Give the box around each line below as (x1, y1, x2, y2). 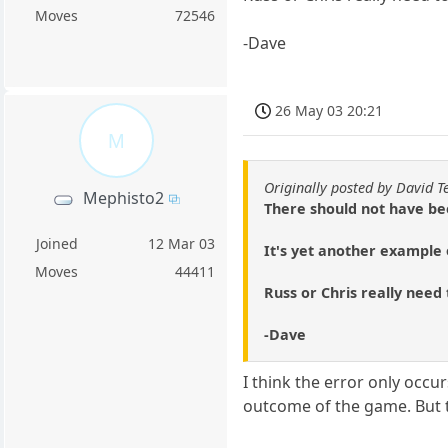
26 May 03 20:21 (275, 100, 384, 120)
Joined (35, 234, 78, 254)
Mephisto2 (83, 187, 165, 210)
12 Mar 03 (148, 234, 216, 254)
